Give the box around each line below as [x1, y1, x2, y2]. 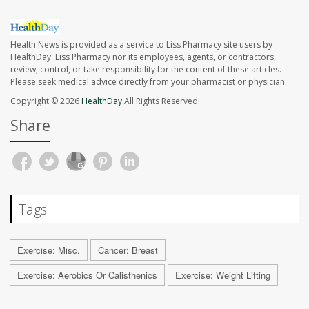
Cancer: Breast [98, 243, 158, 257]
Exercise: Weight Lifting [175, 268, 270, 282]
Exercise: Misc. [17, 243, 80, 257]
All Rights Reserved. [122, 95, 200, 108]
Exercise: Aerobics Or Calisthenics [17, 268, 157, 282]
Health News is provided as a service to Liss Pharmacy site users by [10, 39, 272, 51]
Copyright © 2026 [10, 95, 81, 108]
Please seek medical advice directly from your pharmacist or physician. [10, 76, 287, 88]
